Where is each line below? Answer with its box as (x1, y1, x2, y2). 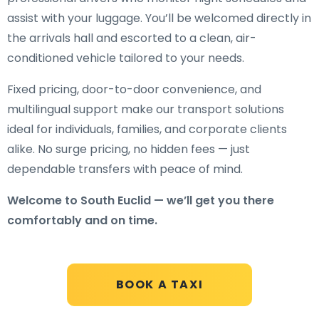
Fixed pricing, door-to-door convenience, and (7, 81, 261, 98)
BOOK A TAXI (115, 276, 204, 293)
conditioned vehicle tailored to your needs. (7, 50, 244, 66)
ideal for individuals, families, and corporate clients (7, 121, 287, 137)
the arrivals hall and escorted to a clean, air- (7, 30, 256, 46)
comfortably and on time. (7, 212, 157, 229)
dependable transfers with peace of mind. (7, 161, 243, 177)
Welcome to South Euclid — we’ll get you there (7, 192, 274, 209)
